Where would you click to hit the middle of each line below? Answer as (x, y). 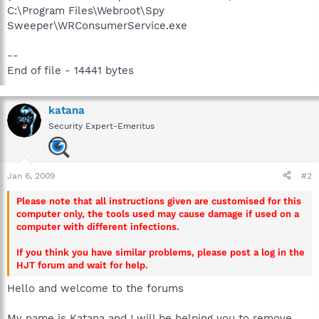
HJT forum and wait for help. (82, 265)
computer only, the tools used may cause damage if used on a (158, 214)
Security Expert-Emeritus (101, 126)
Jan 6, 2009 (31, 176)
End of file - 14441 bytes (70, 70)
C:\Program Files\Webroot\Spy (86, 10)
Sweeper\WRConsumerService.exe (97, 25)
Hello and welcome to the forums (95, 288)
